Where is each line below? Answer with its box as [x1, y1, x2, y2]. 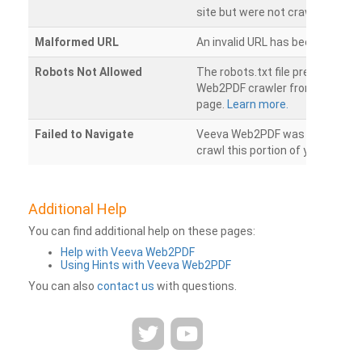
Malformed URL [35, 36, 119, 48]
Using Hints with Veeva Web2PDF [61, 259, 231, 271]
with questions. [154, 280, 237, 293]
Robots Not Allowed [35, 65, 142, 78]
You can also [28, 280, 97, 293]
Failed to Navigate [35, 128, 133, 141]
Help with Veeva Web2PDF [61, 246, 195, 259]
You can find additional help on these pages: [28, 225, 255, 238]
